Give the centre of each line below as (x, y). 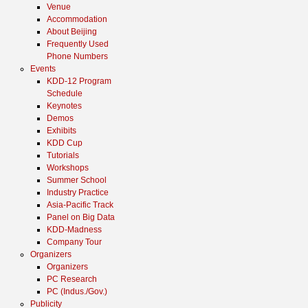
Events (43, 69)
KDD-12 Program (79, 81)
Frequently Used (78, 44)
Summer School (77, 180)
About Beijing (72, 32)
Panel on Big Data (81, 217)
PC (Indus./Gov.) (77, 291)
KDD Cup (65, 143)
